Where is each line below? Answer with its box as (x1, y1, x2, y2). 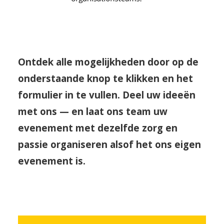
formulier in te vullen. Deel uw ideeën (17, 88, 195, 101)
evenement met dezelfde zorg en (17, 121, 177, 134)
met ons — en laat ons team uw (17, 104, 167, 117)
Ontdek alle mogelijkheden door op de (17, 55, 198, 68)
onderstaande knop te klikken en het (17, 71, 193, 84)
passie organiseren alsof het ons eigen (17, 137, 201, 150)
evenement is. (17, 154, 85, 167)
